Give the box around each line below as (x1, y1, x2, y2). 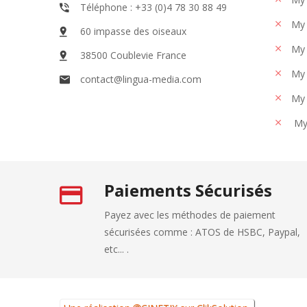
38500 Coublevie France (80, 48, 186, 62)
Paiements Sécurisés (104, 178, 272, 201)
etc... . (104, 242, 129, 256)
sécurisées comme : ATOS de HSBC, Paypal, (104, 225, 300, 238)
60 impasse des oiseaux (80, 24, 186, 38)
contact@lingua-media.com (80, 72, 201, 86)
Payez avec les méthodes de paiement (104, 208, 275, 221)
